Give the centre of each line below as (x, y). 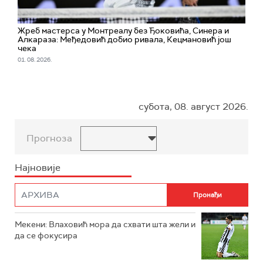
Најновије (38, 168)
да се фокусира (46, 236)
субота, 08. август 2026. (193, 107)
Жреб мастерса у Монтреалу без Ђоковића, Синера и (123, 31)
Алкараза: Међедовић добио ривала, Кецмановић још (124, 40)
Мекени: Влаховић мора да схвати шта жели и (105, 225)
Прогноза (49, 139)
